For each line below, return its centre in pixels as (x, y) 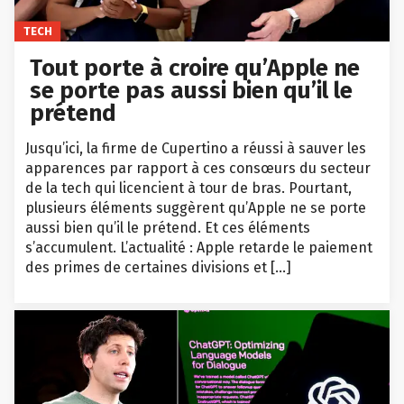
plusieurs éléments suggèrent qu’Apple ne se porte (196, 207)
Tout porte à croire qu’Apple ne (195, 68)
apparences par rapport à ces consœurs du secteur (198, 168)
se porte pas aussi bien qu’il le (192, 90)
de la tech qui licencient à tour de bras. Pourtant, (188, 188)
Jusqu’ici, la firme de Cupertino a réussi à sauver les (196, 148)
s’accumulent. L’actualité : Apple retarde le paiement (199, 247)
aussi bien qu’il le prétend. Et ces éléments (168, 227)
